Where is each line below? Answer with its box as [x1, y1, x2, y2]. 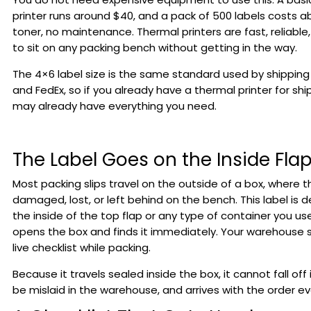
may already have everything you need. [12, 99, 217, 113]
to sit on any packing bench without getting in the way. [12, 40, 297, 55]
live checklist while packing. [12, 240, 151, 255]
